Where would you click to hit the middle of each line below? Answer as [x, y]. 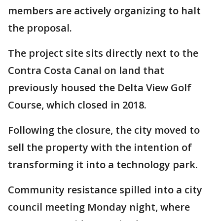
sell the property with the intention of [100, 147]
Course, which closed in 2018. [78, 105]
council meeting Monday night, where [99, 207]
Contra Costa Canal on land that [86, 70]
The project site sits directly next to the [103, 53]
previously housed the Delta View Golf [100, 88]
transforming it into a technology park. [103, 165]
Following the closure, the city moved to [104, 130]
